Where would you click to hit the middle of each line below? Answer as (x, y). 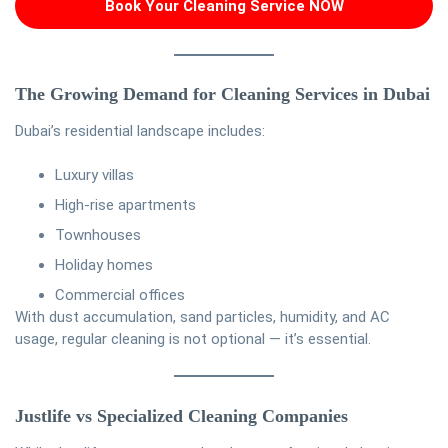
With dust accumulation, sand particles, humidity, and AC (202, 317)
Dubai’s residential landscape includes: (140, 131)
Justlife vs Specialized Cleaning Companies (181, 415)
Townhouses (98, 235)
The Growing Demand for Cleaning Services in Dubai (222, 94)
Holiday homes (104, 265)
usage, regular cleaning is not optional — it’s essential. (193, 339)
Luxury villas (94, 175)
